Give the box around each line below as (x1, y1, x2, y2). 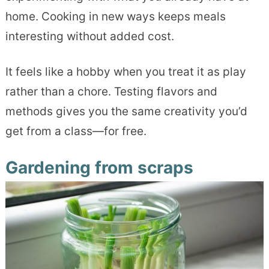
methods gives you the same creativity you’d (5, 104, 247, 118)
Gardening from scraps (5, 157, 193, 178)
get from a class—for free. (5, 124, 147, 138)
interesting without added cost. (5, 29, 174, 43)
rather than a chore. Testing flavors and (5, 84, 217, 98)
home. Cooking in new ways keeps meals (5, 9, 226, 23)
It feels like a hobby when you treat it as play (5, 64, 246, 79)
